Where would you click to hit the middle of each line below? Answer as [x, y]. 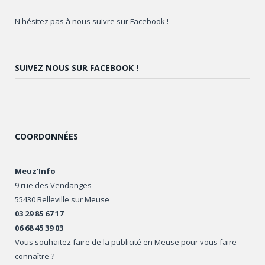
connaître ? [35, 256]
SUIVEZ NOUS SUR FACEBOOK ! [77, 68]
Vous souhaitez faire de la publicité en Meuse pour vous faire [126, 242]
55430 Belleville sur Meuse [62, 200]
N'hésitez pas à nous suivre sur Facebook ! [92, 22]
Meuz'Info [35, 171]
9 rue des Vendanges [53, 185]
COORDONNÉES [46, 137]
